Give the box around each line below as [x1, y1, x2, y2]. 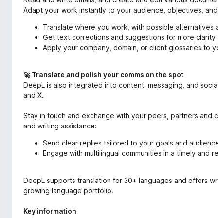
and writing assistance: [23, 122, 97, 130]
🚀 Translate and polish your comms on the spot [23, 71, 183, 79]
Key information [23, 207, 76, 215]
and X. [23, 91, 44, 99]
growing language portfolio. [23, 186, 113, 195]
